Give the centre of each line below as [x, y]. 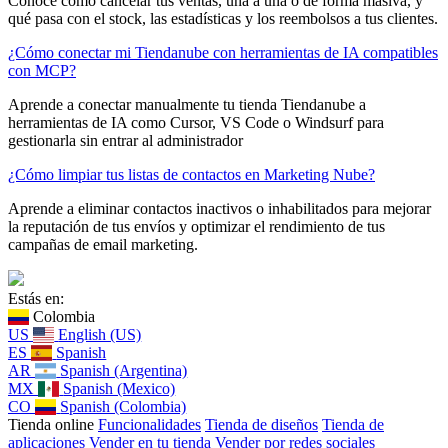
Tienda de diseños [261, 424]
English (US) [100, 334]
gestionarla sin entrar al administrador [125, 140]
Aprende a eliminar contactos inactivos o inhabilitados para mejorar [219, 208]
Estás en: [36, 298]
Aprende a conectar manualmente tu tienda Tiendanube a [187, 104]
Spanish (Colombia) [123, 406]
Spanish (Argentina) [124, 370]
